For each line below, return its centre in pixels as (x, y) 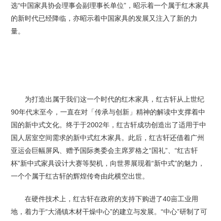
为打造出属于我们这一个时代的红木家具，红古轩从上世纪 (108, 99)
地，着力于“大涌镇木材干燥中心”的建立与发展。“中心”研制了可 (109, 211)
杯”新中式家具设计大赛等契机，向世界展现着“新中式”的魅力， (108, 163)
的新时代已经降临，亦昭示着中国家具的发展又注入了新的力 (104, 18)
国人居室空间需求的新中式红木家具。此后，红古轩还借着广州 (108, 137)
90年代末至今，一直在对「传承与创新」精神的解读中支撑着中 (108, 112)
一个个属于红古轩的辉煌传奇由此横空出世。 (80, 176)
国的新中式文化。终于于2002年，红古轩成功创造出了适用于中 (109, 125)
